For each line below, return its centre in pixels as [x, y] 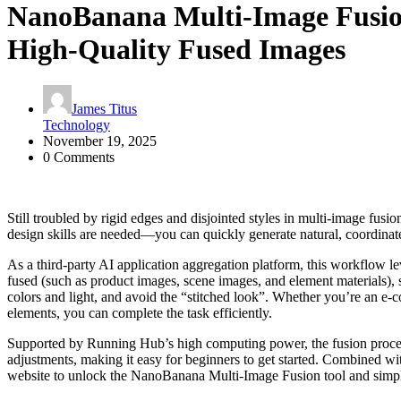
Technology [77, 125]
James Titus [104, 109]
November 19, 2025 [100, 141]
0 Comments [79, 158]
